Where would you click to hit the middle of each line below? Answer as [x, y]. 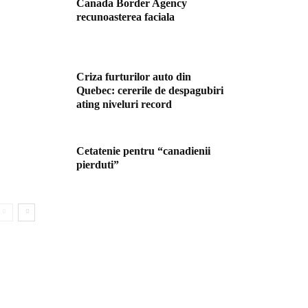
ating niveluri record [124, 104]
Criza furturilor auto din [134, 77]
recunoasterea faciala [125, 17]
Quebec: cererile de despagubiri [150, 91]
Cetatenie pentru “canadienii [143, 151]
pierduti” [98, 164]
